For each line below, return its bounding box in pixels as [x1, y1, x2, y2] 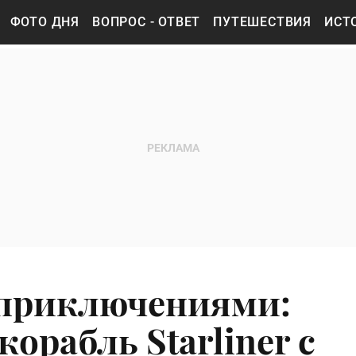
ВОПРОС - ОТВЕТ [92, 14, 201, 29]
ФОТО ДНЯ [10, 14, 80, 29]
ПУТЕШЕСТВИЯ [213, 14, 312, 29]
